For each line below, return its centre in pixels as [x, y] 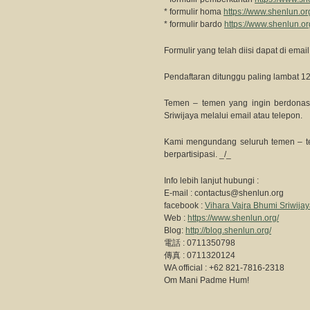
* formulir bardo [194, 24]
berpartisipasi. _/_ [198, 154]
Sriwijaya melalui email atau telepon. [233, 116]
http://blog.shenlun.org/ [228, 230]
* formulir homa [194, 12]
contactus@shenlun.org [239, 193]
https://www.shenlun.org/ [233, 218]
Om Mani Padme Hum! [207, 280]
